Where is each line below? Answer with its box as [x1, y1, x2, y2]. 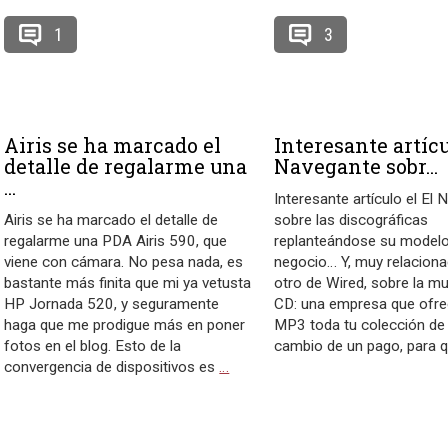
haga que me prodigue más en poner [4, 316, 246, 334]
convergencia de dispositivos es [4, 358, 220, 376]
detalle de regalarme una [4, 153, 248, 179]
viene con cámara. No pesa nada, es [4, 253, 244, 271]
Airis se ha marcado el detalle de [4, 211, 219, 229]
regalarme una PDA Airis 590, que [4, 232, 228, 250]
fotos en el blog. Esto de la [4, 337, 182, 355]
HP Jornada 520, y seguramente [4, 295, 220, 313]
